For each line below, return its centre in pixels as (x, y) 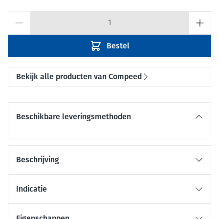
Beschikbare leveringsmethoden (74, 117)
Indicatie (32, 189)
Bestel (118, 46)
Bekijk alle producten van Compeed (79, 77)
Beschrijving (38, 160)
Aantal (19, 16)
